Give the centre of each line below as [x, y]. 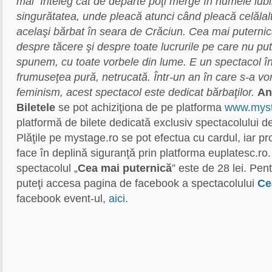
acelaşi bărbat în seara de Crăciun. [101, 32]
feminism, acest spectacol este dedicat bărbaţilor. [137, 92]
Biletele [36, 107]
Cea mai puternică [125, 168]
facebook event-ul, [63, 199]
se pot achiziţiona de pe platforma [140, 107]
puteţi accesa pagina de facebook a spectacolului [137, 183]
